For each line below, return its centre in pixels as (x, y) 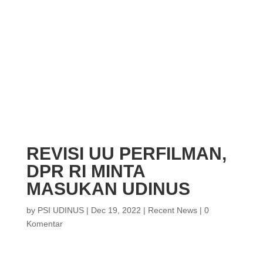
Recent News (172, 210)
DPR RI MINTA (85, 171)
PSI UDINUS (60, 210)
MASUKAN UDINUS (108, 189)
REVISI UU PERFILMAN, (126, 154)
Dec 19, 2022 (116, 210)
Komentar (44, 224)
